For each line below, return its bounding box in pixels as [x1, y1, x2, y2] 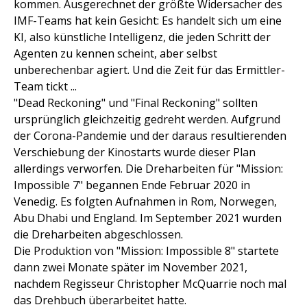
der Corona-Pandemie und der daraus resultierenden [14, 127, 286, 143]
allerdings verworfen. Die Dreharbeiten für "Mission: [14, 160, 283, 176]
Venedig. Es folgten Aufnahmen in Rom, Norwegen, [14, 193, 277, 209]
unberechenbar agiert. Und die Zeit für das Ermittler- [14, 62, 285, 77]
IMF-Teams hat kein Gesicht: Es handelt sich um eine [14, 12, 282, 28]
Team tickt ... [14, 78, 77, 94]
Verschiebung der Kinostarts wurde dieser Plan [14, 144, 256, 160]
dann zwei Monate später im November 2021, [14, 259, 247, 275]
